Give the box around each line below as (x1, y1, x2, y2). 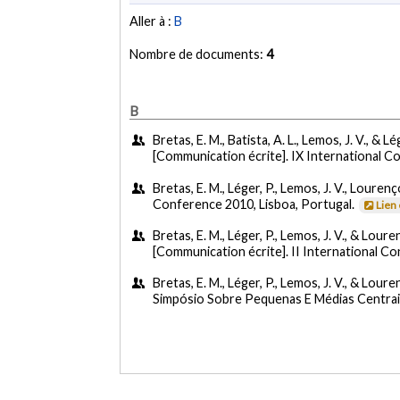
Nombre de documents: (129, 46, 267, 62)
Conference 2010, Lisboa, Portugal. (153, 196, 358, 212)
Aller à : (129, 13, 175, 29)
